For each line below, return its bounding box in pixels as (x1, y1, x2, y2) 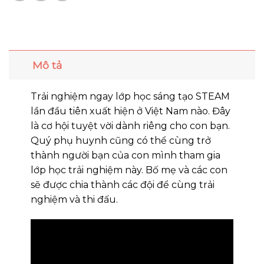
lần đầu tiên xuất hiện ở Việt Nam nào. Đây (30, 105, 230, 117)
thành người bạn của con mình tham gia (30, 150, 220, 161)
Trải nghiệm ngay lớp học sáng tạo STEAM (30, 91, 230, 103)
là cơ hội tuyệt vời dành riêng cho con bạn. (30, 120, 230, 132)
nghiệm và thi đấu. (30, 194, 118, 206)
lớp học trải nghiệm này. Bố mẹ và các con (30, 164, 227, 176)
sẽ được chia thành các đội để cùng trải (30, 179, 214, 191)
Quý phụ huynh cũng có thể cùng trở (30, 135, 211, 147)
